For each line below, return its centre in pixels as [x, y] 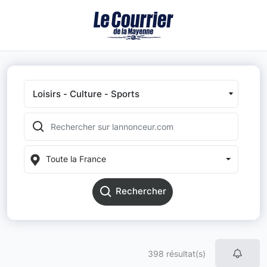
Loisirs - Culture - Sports [86, 94]
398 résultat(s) [177, 253]
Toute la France [76, 159]
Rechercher [141, 191]
